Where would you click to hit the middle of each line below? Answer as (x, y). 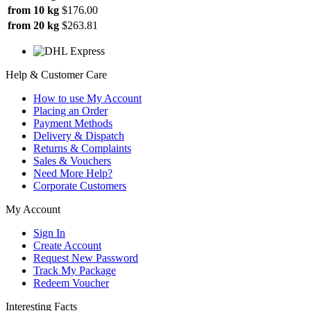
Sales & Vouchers (72, 160)
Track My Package (75, 270)
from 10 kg (33, 10)
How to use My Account (87, 98)
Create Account (67, 245)
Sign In (49, 233)
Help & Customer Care (56, 74)
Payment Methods (73, 123)
